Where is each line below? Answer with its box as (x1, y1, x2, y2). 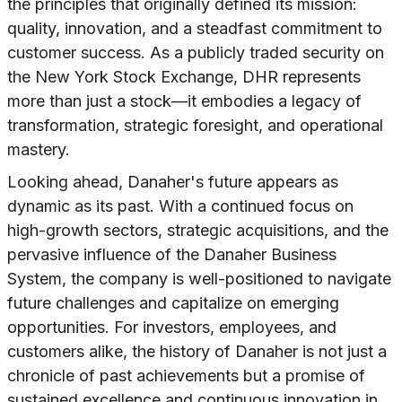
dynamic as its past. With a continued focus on (7, 197, 354, 216)
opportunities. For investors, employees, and (7, 318, 336, 337)
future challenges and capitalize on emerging (7, 293, 339, 313)
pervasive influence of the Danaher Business (7, 245, 336, 265)
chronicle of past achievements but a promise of (7, 366, 365, 386)
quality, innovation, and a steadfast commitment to (7, 19, 382, 39)
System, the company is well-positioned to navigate (7, 269, 391, 289)
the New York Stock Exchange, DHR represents (7, 67, 361, 87)
